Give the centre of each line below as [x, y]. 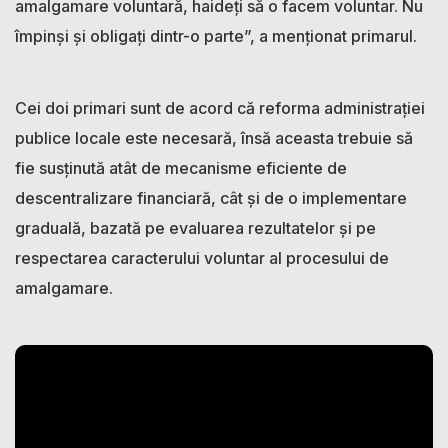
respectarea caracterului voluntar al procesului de [202, 257]
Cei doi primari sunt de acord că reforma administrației [220, 107]
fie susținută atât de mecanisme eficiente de [181, 167]
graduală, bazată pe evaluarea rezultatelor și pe [195, 227]
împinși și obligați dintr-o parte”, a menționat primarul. [216, 35]
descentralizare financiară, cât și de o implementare [211, 197]
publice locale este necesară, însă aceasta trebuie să [214, 137]
